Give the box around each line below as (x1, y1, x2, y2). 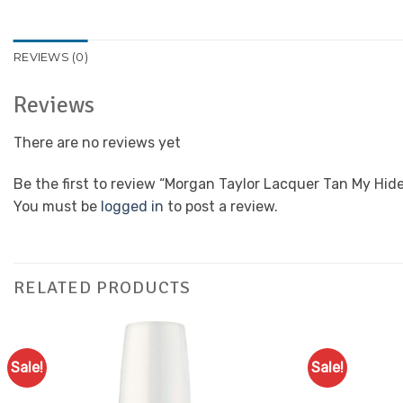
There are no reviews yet (13, 133, 181, 151)
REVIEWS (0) (13, 50, 88, 64)
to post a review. (164, 197, 278, 215)
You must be (13, 197, 101, 215)
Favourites (229, 377, 282, 390)
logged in (101, 197, 164, 215)
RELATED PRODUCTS (13, 276, 191, 300)
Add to (239, 364, 273, 378)
